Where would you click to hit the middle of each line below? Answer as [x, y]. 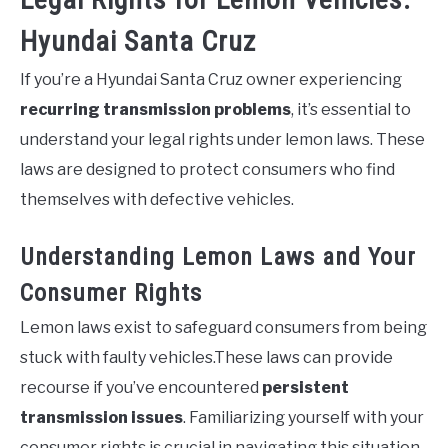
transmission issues [101, 418]
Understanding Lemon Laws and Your [218, 257]
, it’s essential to [351, 110]
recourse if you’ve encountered [141, 388]
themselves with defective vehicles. [157, 200]
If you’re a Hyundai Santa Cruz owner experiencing [211, 80]
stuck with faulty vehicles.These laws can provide [206, 358]
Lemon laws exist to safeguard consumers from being [223, 328]
